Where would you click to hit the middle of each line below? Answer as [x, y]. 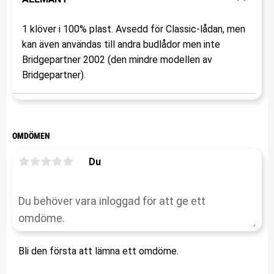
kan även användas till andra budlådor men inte [121, 44]
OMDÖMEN [31, 136]
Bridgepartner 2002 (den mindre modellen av [117, 59]
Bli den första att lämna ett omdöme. [98, 251]
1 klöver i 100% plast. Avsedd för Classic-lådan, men [134, 29]
